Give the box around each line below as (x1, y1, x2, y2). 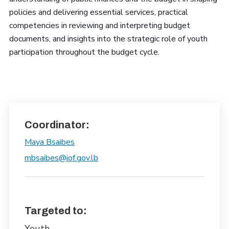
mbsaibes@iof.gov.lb (24, 152, 98, 164)
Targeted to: (24, 205, 87, 216)
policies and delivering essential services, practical (9, 7, 188, 18)
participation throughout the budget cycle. (9, 47, 159, 58)
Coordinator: (24, 119, 89, 130)
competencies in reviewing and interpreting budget (9, 20, 190, 31)
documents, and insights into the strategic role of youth (9, 33, 208, 44)
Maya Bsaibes (24, 136, 75, 148)
